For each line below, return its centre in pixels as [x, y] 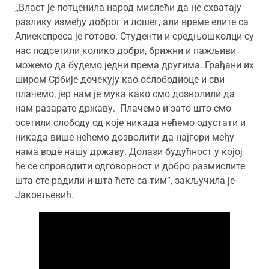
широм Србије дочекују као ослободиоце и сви [120, 79]
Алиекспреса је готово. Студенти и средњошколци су [134, 36]
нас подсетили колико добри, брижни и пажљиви [125, 50]
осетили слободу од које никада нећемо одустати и [130, 122]
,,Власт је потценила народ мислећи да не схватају [128, 7]
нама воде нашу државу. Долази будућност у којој [129, 151]
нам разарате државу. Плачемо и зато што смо [123, 108]
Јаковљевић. [44, 195]
